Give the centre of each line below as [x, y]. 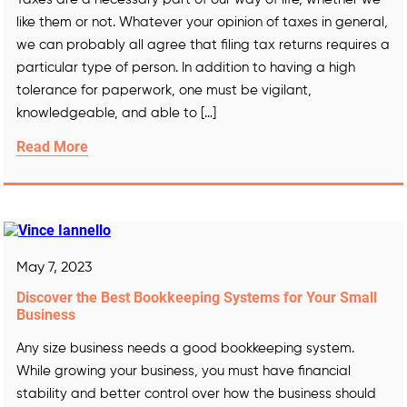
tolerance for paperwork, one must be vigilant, [164, 90]
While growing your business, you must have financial [184, 371]
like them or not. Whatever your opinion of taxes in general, [202, 22]
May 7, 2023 [54, 268]
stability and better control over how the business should [196, 393]
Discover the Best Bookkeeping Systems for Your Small [197, 297]
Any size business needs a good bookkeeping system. [185, 348]
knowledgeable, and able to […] [116, 113]
